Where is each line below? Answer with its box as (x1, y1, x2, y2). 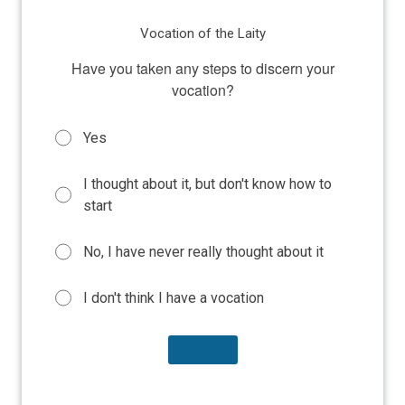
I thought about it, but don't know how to (83, 174, 333, 193)
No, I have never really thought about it (83, 242, 325, 260)
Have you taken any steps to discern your (71, 57, 334, 79)
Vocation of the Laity (139, 24, 266, 42)
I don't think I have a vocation (83, 288, 265, 306)
